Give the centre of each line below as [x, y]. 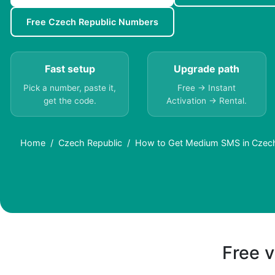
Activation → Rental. [207, 101]
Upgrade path [207, 69]
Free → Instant [207, 88]
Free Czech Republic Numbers [92, 22]
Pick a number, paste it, [70, 88]
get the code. [70, 101]
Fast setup [70, 69]
